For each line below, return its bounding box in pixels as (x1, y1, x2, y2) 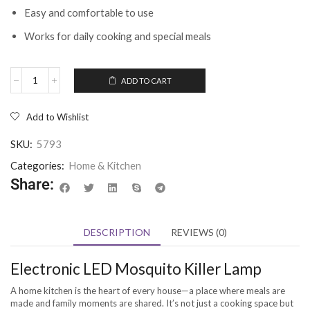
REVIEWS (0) (170, 226, 227, 238)
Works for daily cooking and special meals (24, 29, 211, 42)
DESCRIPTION (83, 226, 150, 238)
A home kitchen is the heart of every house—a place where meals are (10, 284, 285, 296)
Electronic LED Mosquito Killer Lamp (10, 259, 262, 278)
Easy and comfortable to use (24, 6, 154, 19)
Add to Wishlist (26, 111, 89, 123)
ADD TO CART (120, 75, 172, 85)
